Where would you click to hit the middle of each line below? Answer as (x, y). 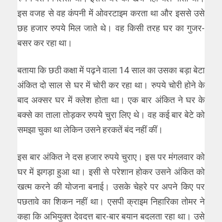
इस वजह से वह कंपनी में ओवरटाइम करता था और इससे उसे (111, 13)
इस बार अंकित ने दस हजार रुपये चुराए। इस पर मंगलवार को (111, 157)
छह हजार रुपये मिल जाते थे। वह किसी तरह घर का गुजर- (111, 28)
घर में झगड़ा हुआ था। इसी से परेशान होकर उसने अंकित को (111, 171)
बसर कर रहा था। (45, 43)
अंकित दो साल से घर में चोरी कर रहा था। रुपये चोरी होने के (111, 85)
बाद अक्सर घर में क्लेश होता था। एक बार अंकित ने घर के (111, 100)
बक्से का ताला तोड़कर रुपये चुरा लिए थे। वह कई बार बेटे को (111, 114)
